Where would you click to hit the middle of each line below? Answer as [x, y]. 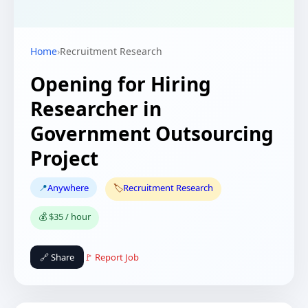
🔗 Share [57, 257]
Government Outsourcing [152, 133]
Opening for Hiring [121, 84]
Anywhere [68, 188]
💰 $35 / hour [65, 217]
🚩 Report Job [111, 257]
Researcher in [96, 109]
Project [64, 158]
